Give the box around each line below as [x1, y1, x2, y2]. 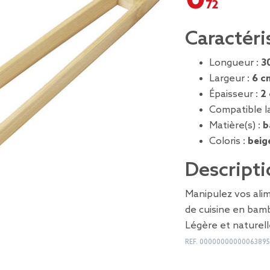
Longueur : [209, 57, 261, 69]
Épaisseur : [209, 89, 260, 100]
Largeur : [209, 73, 252, 84]
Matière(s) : [209, 120, 263, 131]
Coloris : [209, 136, 248, 147]
